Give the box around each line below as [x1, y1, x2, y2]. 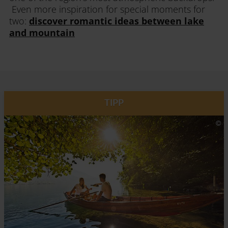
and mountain [9, 26, 75, 39]
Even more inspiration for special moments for [9, 3, 205, 15]
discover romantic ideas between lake [29, 14, 204, 27]
